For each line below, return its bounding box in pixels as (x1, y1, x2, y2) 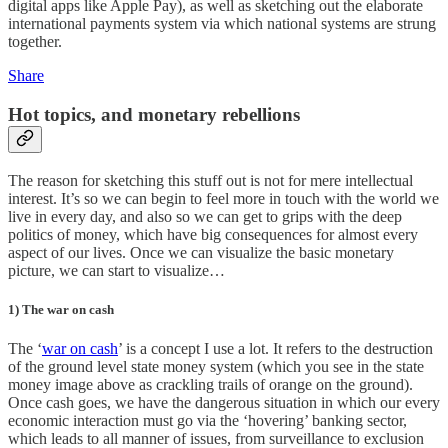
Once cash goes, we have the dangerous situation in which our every (8, 394, 440, 412)
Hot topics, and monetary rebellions (8, 104, 300, 126)
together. (8, 33, 62, 51)
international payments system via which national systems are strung (8, 15, 436, 33)
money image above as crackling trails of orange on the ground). (8, 376, 413, 394)
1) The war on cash (8, 302, 114, 318)
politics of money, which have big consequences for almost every (8, 225, 418, 243)
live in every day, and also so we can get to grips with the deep (8, 207, 402, 225)
